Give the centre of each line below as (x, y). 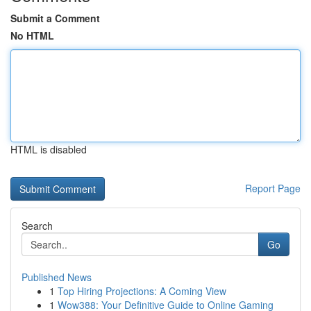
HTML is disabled (49, 149)
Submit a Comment (55, 18)
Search (37, 226)
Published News (57, 277)
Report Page (273, 188)
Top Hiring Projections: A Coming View (142, 291)
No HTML (32, 35)
